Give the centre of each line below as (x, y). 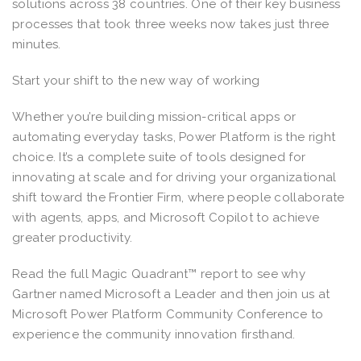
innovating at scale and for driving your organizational (174, 177)
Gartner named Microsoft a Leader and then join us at (171, 294)
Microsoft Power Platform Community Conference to (168, 314)
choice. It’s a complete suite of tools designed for (159, 157)
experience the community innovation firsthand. (158, 334)
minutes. (37, 44)
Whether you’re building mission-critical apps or (154, 116)
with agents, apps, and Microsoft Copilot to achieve (166, 217)
